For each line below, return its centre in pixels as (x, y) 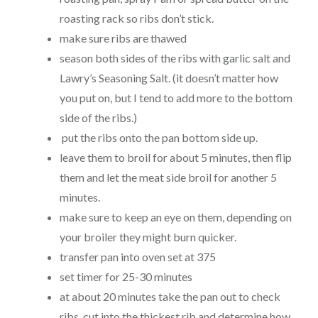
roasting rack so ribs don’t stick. (136, 18)
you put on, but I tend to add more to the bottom (176, 98)
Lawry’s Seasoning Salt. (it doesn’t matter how (169, 78)
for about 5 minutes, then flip (221, 158)
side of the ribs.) (98, 118)
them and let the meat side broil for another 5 (168, 177)
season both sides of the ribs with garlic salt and (175, 58)
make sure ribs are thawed (123, 38)
